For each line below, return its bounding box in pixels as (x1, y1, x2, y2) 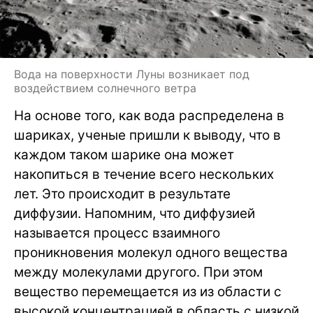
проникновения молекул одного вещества (14, 244, 288, 261)
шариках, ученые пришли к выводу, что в (14, 126, 281, 143)
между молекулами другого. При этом (14, 263, 263, 280)
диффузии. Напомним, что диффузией (14, 205, 255, 221)
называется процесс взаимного (14, 224, 220, 241)
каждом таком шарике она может (14, 146, 234, 163)
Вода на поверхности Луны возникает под (14, 66, 249, 81)
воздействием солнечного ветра (14, 80, 196, 95)
